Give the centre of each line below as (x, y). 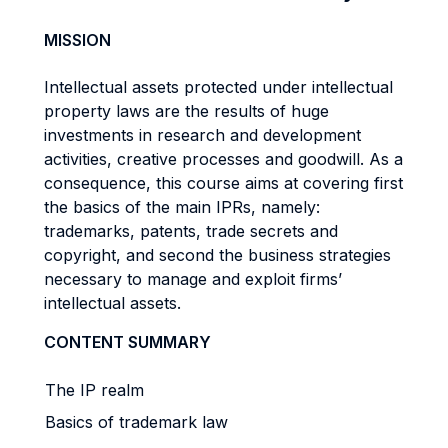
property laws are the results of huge (186, 111)
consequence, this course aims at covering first (223, 183)
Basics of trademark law (136, 422)
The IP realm (94, 390)
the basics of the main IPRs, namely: (182, 207)
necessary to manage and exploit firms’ (193, 279)
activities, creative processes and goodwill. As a (223, 159)
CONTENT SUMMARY (127, 342)
